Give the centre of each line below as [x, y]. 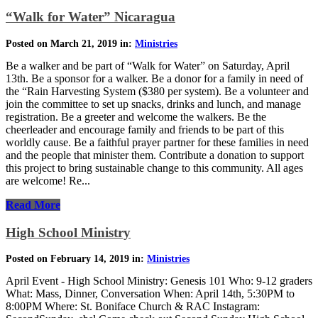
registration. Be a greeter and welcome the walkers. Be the [136, 116]
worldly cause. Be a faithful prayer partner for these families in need [157, 142]
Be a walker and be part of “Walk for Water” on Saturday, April [148, 65]
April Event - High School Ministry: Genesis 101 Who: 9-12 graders [159, 281]
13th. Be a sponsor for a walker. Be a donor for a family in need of [154, 78]
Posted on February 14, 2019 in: [76, 259]
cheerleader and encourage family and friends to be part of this [145, 129]
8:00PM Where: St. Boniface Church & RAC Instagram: [133, 307]
